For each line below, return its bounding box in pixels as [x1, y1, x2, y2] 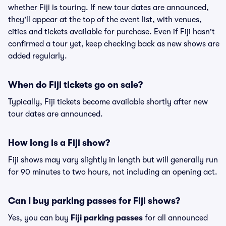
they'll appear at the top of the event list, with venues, [8, 15, 202, 24]
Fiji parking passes [71, 213, 143, 222]
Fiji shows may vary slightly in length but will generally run [8, 155, 218, 164]
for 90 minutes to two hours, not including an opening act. [8, 167, 217, 177]
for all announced [143, 213, 208, 222]
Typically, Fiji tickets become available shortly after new [8, 97, 208, 106]
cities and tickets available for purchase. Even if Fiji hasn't [8, 27, 215, 36]
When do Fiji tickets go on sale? [8, 80, 143, 90]
